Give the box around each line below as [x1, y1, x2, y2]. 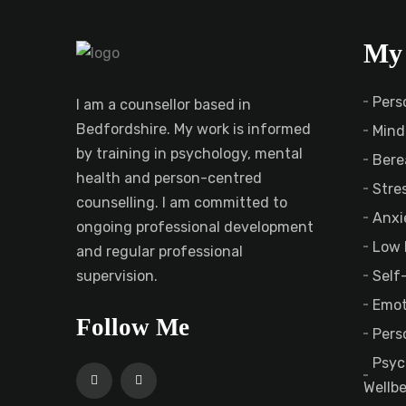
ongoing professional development [76, 218, 314, 237]
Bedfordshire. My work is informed [76, 121, 311, 139]
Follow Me [76, 314, 189, 342]
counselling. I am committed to [76, 194, 287, 212]
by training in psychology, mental [76, 145, 303, 163]
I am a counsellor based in [76, 96, 251, 114]
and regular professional [76, 243, 243, 261]
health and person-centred [76, 169, 262, 188]
